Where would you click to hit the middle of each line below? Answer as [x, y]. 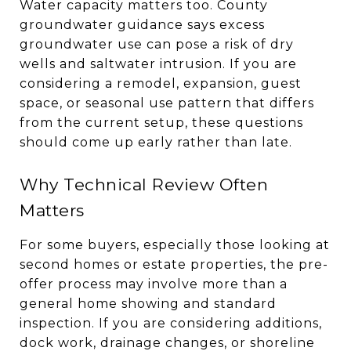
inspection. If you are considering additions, [171, 323]
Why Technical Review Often [144, 184]
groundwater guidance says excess [142, 24]
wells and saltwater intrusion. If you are [158, 63]
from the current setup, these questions [161, 122]
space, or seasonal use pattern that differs [167, 103]
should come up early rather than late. [156, 142]
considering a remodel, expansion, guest [161, 83]
